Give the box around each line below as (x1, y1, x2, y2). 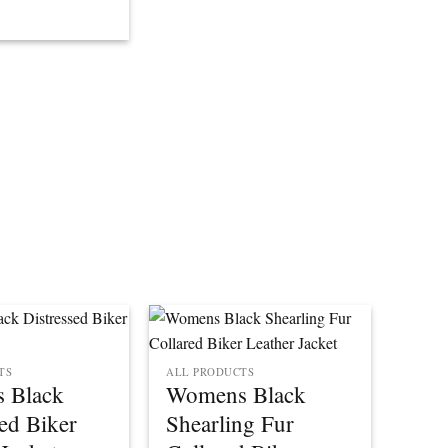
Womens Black (166, 379, 307, 410)
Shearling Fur (166, 408, 295, 439)
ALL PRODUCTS (166, 365, 255, 380)
